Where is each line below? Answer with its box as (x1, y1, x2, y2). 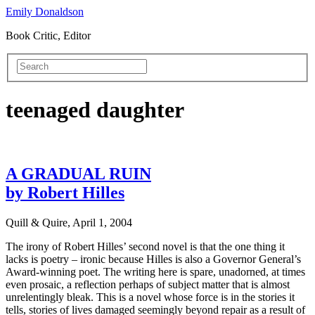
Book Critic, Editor (6, 30, 91, 41)
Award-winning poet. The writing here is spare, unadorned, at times (6, 266, 305, 278)
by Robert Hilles (6, 184, 124, 202)
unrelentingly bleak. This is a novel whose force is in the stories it (6, 291, 295, 304)
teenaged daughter (6, 97, 184, 123)
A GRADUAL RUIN (6, 165, 151, 184)
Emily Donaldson (6, 6, 84, 18)
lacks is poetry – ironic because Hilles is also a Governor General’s (6, 253, 301, 266)
